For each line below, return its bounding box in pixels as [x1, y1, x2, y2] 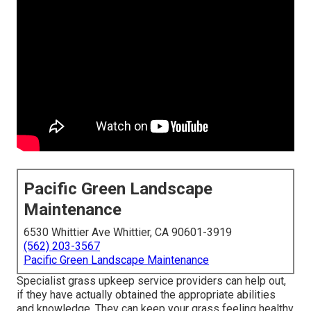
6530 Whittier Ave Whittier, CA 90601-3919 [24, 226, 232, 239]
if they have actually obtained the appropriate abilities [17, 288, 276, 302]
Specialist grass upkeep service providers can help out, [17, 274, 286, 288]
